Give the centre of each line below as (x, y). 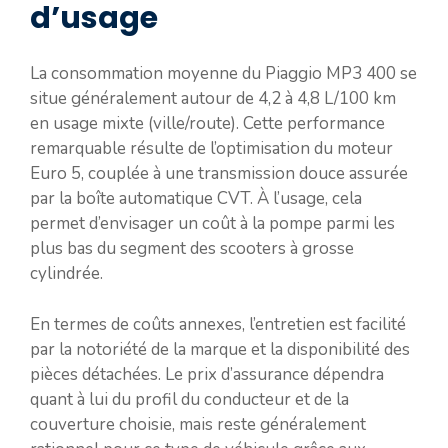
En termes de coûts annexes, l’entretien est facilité (218, 324)
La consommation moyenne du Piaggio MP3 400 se (223, 73)
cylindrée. (66, 273)
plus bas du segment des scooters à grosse (192, 248)
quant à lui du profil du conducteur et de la (189, 399)
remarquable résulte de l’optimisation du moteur (211, 148)
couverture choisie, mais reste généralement (198, 424)
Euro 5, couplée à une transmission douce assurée (219, 173)
